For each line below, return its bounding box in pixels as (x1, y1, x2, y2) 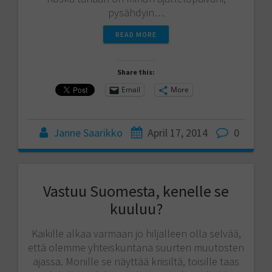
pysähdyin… (107, 5, 165, 19)
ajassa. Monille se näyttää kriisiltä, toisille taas (33, 254, 239, 268)
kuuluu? (109, 198, 163, 219)
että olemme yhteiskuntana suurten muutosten (28, 240, 244, 254)
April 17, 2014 (147, 125, 208, 140)
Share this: (117, 67, 155, 76)
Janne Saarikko (53, 125, 123, 140)
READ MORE (115, 29, 157, 39)
